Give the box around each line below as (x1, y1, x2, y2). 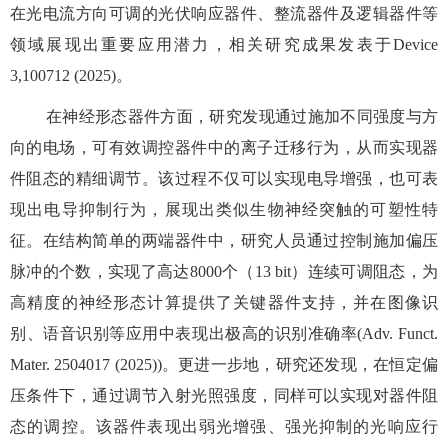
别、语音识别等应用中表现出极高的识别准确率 (10, 324, 358, 342)
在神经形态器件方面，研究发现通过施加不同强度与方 (46, 107, 438, 125)
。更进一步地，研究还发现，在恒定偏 (161, 355, 439, 373)
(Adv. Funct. (357, 324, 439, 342)
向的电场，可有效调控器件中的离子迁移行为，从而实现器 (10, 138, 438, 156)
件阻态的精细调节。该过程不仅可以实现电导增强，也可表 (10, 169, 438, 187)
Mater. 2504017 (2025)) (10, 355, 162, 373)
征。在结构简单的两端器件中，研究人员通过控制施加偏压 (10, 231, 438, 249)
